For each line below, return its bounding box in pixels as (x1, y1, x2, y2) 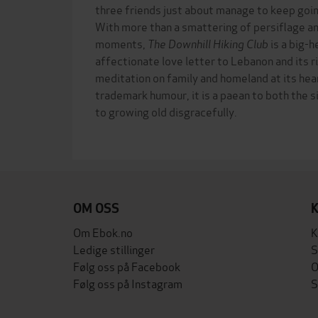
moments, (95, 34, 148, 51)
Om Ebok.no (73, 223, 133, 240)
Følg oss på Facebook (73, 257, 180, 274)
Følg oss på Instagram (73, 274, 182, 291)
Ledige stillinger (73, 240, 155, 257)
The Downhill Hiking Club (148, 34, 268, 51)
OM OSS (73, 199, 119, 216)
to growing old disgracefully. (95, 102, 237, 119)
